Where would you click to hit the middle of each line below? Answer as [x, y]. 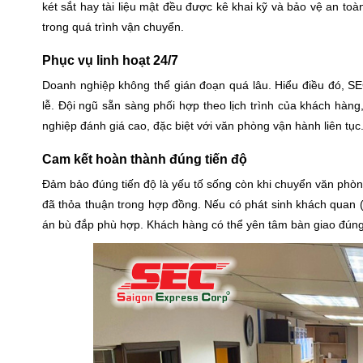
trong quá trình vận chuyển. [113, 27]
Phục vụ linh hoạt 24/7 [110, 61]
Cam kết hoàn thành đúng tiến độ [145, 160]
